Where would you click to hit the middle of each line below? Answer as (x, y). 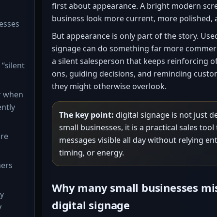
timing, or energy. (92, 153)
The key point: (86, 115)
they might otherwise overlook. (109, 86)
